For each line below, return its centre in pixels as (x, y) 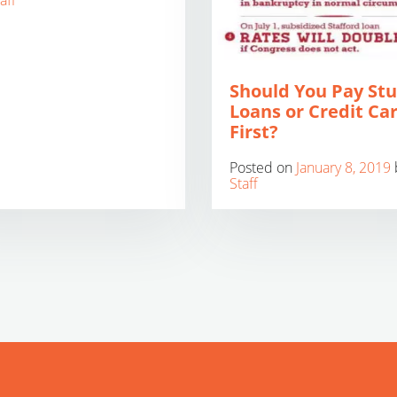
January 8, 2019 (343, 167)
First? (254, 132)
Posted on (263, 167)
